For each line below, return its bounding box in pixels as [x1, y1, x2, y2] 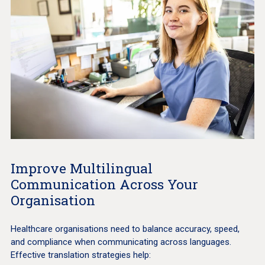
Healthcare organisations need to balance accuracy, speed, [10, 224, 240, 235]
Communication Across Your [10, 175, 202, 193]
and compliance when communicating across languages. [10, 237, 231, 248]
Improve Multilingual [10, 159, 153, 177]
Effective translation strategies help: [10, 250, 151, 261]
